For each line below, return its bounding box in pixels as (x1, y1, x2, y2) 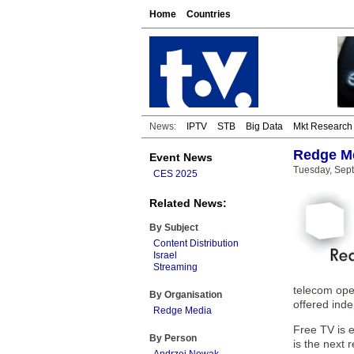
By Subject (149, 222, 198, 233)
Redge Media (153, 305, 212, 316)
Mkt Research (293, 121, 352, 132)
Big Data (246, 121, 283, 132)
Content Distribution (153, 238, 239, 249)
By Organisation (149, 289, 222, 300)
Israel (153, 250, 177, 261)
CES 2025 (153, 168, 198, 179)
